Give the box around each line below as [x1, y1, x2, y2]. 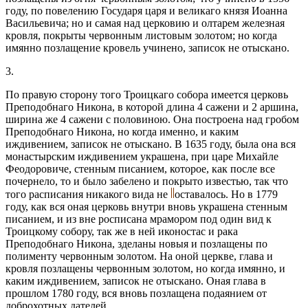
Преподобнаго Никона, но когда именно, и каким [5, 125, 239, 137]
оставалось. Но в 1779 [175, 188, 278, 200]
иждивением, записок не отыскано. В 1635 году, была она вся [5, 137, 296, 150]
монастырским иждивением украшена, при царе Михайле [5, 150, 278, 162]
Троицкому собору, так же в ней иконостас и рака [5, 225, 238, 237]
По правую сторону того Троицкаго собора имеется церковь [5, 88, 288, 100]
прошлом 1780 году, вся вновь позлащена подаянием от [5, 287, 267, 299]
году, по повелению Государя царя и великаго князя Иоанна [5, 4, 287, 16]
